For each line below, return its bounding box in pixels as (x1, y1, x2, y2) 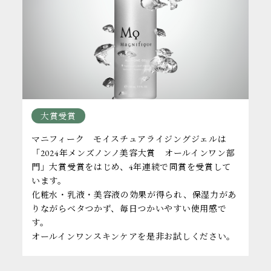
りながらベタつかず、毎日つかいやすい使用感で (31, 203, 227, 214)
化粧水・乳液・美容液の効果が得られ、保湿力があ (31, 189, 237, 200)
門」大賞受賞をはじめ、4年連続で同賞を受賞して (31, 161, 232, 172)
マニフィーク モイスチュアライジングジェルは (31, 133, 227, 145)
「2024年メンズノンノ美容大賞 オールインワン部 (31, 147, 235, 158)
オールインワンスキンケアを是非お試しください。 (31, 230, 236, 242)
